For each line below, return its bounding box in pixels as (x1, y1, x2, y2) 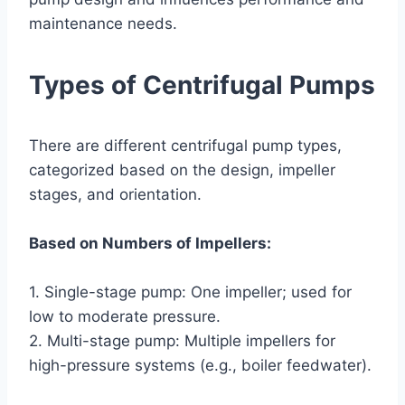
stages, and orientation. (29, 184, 202, 203)
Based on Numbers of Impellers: (29, 233, 271, 252)
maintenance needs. (29, 14, 177, 33)
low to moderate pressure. (29, 306, 221, 325)
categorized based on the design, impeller (29, 160, 335, 179)
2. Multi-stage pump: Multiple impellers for (29, 331, 335, 350)
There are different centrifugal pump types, (29, 136, 342, 155)
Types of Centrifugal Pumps (29, 69, 375, 100)
